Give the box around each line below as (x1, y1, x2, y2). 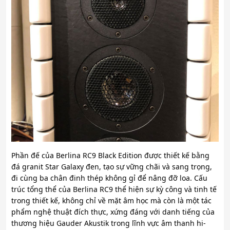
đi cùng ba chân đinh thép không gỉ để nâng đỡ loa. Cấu (11, 173, 207, 183)
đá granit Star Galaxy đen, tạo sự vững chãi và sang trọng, (11, 162, 212, 172)
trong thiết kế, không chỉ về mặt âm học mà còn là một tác (11, 196, 212, 206)
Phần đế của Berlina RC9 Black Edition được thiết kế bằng (11, 150, 209, 161)
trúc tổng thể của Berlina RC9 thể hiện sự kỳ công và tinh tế (11, 184, 217, 195)
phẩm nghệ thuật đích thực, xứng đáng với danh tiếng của (11, 207, 215, 217)
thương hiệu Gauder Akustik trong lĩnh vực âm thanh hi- (11, 218, 206, 228)
